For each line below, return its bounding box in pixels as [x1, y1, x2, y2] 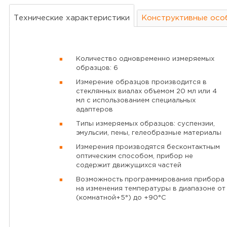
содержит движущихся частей [76, 163, 181, 168]
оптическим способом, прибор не [76, 154, 193, 159]
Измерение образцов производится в [76, 80, 207, 85]
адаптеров [76, 107, 113, 112]
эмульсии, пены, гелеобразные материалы [76, 130, 221, 136]
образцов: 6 [76, 65, 118, 71]
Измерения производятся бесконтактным [76, 144, 220, 150]
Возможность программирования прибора [76, 177, 224, 182]
